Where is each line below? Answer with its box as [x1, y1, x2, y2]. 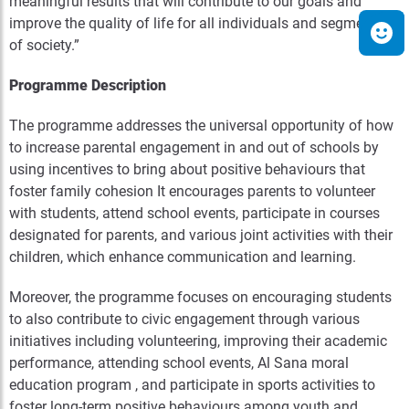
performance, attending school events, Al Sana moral [9, 354, 349, 372]
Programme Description [9, 77, 166, 94]
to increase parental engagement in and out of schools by [9, 139, 379, 156]
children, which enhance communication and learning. [9, 248, 356, 266]
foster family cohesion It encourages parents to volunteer [9, 183, 375, 200]
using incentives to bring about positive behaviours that [9, 161, 365, 178]
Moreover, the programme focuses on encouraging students [9, 288, 392, 306]
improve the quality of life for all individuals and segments [9, 15, 383, 32]
